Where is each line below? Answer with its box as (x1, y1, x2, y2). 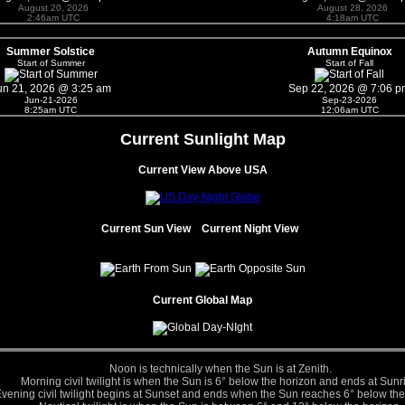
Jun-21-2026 (24, 94, 78, 105)
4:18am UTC (325, 12, 379, 23)
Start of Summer (16, 57, 85, 68)
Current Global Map (153, 293, 252, 306)
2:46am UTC (26, 12, 80, 23)
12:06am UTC (320, 104, 379, 115)
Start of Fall (325, 57, 373, 68)
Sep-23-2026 (322, 94, 377, 105)
